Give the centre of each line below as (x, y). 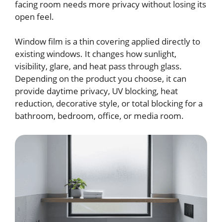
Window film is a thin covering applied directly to (108, 41)
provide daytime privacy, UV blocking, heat (96, 91)
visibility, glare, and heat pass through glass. (98, 66)
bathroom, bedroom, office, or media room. (99, 116)
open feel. (34, 16)
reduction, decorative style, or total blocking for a (109, 103)
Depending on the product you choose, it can (101, 79)
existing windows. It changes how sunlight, (96, 54)
